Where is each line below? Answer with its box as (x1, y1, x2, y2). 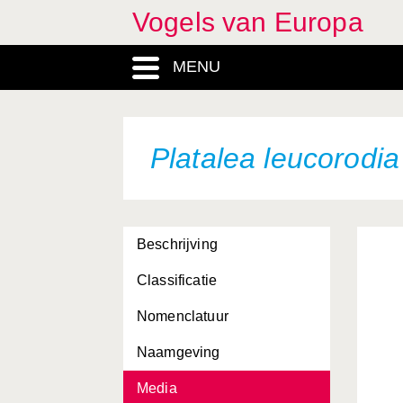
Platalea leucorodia (150, 142, 400, 175)
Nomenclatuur (137, 309, 228, 324)
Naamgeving (137, 345, 220, 360)
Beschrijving (137, 237, 218, 252)
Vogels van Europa (132, 7, 363, 37)
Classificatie (137, 273, 218, 288)
